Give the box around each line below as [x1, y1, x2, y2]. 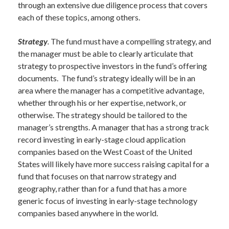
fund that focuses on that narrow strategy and [18, 171, 176, 181]
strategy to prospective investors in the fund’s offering [18, 61, 207, 71]
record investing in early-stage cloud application [18, 134, 186, 144]
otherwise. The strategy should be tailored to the [18, 110, 187, 120]
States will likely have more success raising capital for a [18, 159, 209, 169]
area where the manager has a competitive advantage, [18, 85, 204, 95]
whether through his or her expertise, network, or [18, 98, 187, 107]
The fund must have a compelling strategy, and [49, 36, 211, 46]
